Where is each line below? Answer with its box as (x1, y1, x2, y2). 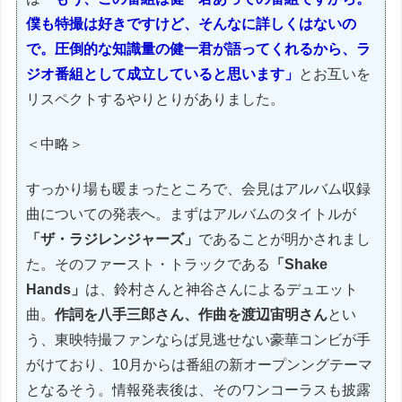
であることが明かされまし (198, 232, 371, 248)
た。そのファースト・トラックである (26, 257, 271, 273)
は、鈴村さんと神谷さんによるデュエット (85, 282, 359, 298)
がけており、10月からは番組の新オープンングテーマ (26, 357, 373, 373)
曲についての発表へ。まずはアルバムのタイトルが (26, 206, 357, 223)
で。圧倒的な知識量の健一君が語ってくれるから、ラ (26, 40, 371, 57)
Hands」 (26, 282, 86, 298)
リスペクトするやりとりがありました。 (26, 91, 285, 107)
